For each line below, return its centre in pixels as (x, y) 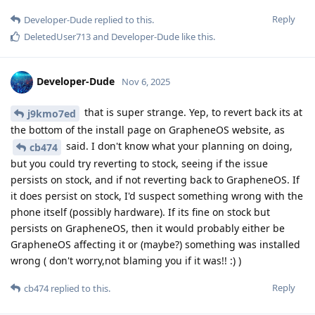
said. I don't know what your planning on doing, (178, 146)
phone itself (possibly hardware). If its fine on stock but (140, 212)
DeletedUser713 (57, 37)
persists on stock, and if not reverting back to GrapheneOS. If (155, 179)
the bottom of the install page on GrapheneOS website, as (148, 130)
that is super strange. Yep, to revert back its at (192, 112)
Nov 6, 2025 (146, 82)
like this (196, 37)
